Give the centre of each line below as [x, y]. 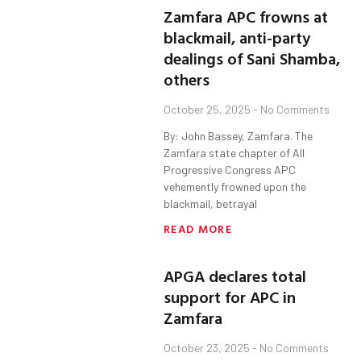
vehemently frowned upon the [235, 187]
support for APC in [230, 297]
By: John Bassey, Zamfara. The [239, 136]
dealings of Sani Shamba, [252, 58]
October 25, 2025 [209, 110]
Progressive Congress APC [230, 170]
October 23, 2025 [208, 348]
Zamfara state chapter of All [234, 153]
